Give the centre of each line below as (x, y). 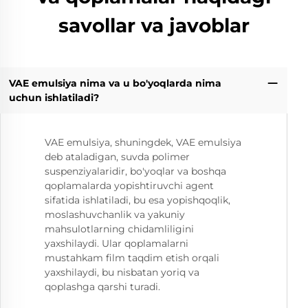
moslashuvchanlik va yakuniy (115, 215)
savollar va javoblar (154, 25)
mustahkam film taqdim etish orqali (132, 258)
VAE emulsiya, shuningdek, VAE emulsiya (143, 143)
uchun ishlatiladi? (54, 97)
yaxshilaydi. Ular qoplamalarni (117, 244)
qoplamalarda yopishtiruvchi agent (129, 186)
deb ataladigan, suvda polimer (117, 157)
